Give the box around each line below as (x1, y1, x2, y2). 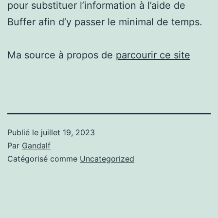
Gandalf (22, 140, 51, 150)
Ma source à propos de (7, 49, 116, 61)
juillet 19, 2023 (41, 127, 95, 137)
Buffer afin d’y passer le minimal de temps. (7, 16, 202, 28)
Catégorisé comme (7, 153, 80, 163)
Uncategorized (80, 153, 134, 163)
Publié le (7, 127, 41, 137)
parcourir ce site (116, 49, 190, 61)
